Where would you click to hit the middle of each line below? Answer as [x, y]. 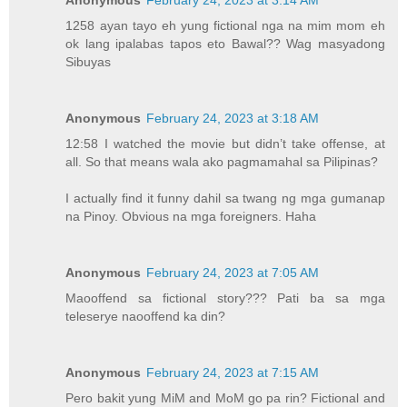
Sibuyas [89, 62]
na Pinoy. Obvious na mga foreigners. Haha [191, 216]
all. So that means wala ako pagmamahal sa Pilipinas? [222, 161]
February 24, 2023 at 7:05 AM [233, 272]
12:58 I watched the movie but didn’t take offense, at [225, 143]
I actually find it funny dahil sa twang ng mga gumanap [225, 198]
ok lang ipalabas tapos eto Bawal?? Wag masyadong [225, 44]
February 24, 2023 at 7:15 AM [233, 372]
